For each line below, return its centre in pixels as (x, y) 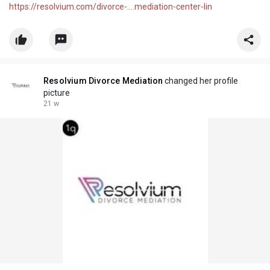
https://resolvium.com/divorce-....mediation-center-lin (111, 7)
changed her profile (201, 81)
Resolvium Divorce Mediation (103, 81)
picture (57, 93)
